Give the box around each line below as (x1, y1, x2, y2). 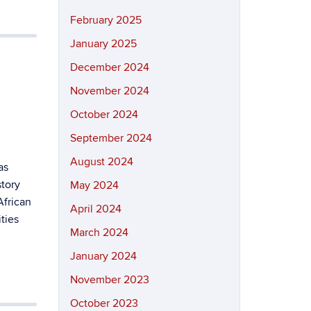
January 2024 (69, 249, 137, 263)
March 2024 (69, 226, 128, 239)
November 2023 (69, 273, 149, 287)
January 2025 (69, 37, 137, 51)
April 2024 (69, 202, 121, 216)
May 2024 (69, 178, 119, 192)
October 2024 (69, 108, 138, 121)
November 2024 (69, 84, 149, 98)
